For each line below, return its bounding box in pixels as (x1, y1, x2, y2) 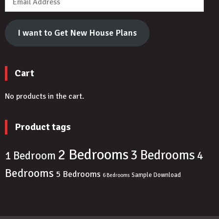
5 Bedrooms (56, 169, 101, 180)
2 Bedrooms (58, 146, 129, 164)
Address (4, 4, 32, 15)
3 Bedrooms (131, 147, 195, 164)
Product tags (15, 121, 71, 133)
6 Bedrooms (103, 172, 130, 179)
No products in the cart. (5, 91, 84, 102)
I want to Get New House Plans (17, 27, 137, 39)
